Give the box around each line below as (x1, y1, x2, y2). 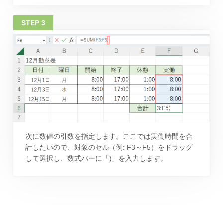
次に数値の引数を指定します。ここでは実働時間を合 (25, 132, 193, 141)
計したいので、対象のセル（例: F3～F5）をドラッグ (25, 143, 193, 152)
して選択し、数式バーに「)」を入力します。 (25, 154, 167, 163)
